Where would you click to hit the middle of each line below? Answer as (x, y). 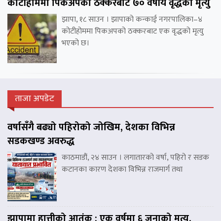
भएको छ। (75, 43)
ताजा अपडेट (35, 98)
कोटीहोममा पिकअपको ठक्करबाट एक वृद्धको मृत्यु (133, 31)
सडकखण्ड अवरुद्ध (41, 141)
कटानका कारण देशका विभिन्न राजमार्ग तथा (122, 169)
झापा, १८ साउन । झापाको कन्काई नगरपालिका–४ (132, 19)
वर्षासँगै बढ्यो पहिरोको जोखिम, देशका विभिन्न (91, 127)
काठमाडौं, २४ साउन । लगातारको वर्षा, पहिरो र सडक (135, 157)
